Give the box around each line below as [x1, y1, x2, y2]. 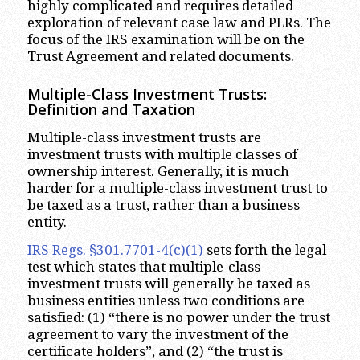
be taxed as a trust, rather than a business [27, 196, 300, 213]
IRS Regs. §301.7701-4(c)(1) [27, 242, 203, 258]
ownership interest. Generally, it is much [27, 162, 289, 179]
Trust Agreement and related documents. [27, 48, 294, 65]
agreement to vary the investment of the [27, 326, 288, 342]
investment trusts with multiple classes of [27, 145, 297, 162]
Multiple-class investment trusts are [27, 129, 261, 145]
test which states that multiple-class [27, 259, 260, 275]
